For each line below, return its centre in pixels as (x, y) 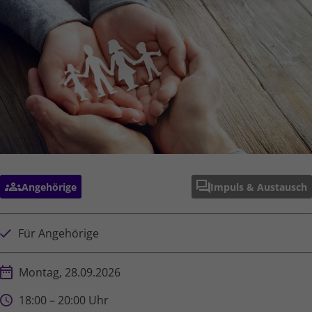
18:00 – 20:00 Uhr (64, 301)
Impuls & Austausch (259, 187)
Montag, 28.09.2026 (70, 273)
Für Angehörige (58, 234)
